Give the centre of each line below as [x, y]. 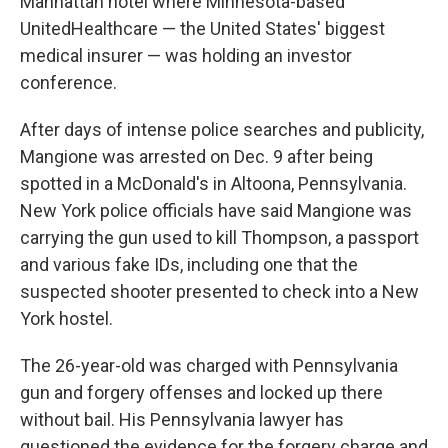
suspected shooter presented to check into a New [219, 291]
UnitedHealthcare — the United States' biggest [202, 28]
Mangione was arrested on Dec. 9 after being [196, 156]
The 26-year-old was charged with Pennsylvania [209, 365]
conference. [68, 82]
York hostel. [66, 318]
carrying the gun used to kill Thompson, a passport [219, 237]
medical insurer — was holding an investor [186, 55]
